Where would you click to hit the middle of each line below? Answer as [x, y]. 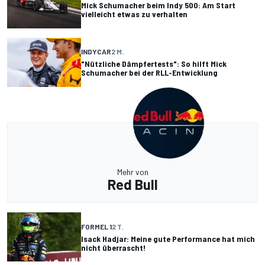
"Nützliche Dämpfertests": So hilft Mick [154, 64]
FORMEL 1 [96, 226]
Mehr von [132, 172]
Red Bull [132, 185]
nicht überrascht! [113, 247]
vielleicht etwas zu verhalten [134, 14]
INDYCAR [96, 52]
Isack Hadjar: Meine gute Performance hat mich [168, 238]
